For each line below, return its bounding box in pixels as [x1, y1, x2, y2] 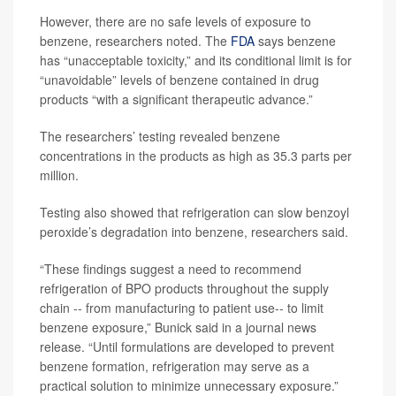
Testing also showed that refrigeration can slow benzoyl [40, 203, 349, 221]
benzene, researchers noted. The [40, 32, 231, 49]
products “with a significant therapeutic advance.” [40, 90, 313, 108]
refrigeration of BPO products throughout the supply [40, 279, 329, 297]
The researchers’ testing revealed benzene [40, 127, 280, 145]
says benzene [255, 32, 336, 49]
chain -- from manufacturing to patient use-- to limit [40, 299, 324, 316]
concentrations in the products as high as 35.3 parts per [40, 147, 352, 164]
